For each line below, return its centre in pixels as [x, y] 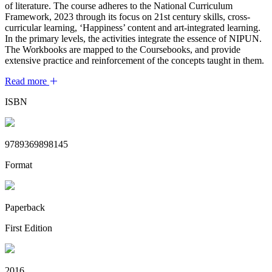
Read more [26, 81]
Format [19, 165]
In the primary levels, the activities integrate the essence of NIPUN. [133, 38]
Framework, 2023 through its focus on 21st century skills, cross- [127, 16]
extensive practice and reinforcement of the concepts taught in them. [134, 60]
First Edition [29, 228]
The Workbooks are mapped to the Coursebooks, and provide [123, 49]
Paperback [25, 207]
